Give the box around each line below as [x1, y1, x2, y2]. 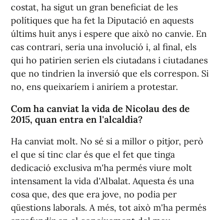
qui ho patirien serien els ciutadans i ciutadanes [11, 54, 208, 66]
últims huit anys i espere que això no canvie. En [11, 27, 207, 39]
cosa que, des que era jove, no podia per [11, 188, 177, 200]
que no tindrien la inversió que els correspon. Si [11, 67, 209, 79]
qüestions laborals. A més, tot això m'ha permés [11, 201, 206, 213]
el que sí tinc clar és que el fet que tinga [11, 148, 175, 160]
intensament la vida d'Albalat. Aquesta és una [11, 175, 194, 187]
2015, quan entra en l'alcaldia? [11, 113, 142, 125]
